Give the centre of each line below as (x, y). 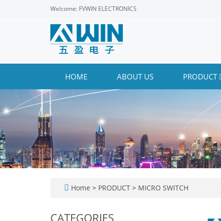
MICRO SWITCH (162, 188)
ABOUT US (135, 76)
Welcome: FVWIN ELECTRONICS (93, 9)
